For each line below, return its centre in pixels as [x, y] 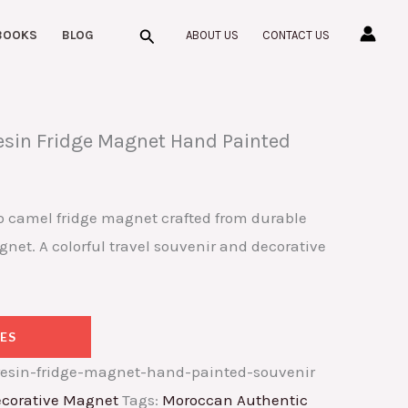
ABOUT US [212, 35]
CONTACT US [296, 35]
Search [163, 32]
